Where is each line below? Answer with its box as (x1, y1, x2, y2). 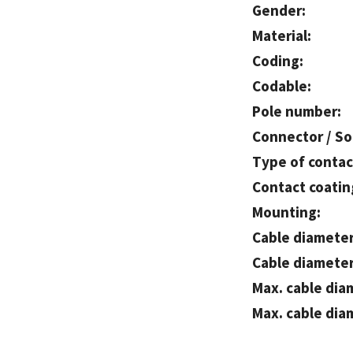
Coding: (252, 51, 303, 71)
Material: (252, 26, 311, 46)
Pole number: (252, 102, 341, 121)
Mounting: (252, 203, 321, 222)
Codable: (252, 76, 311, 96)
